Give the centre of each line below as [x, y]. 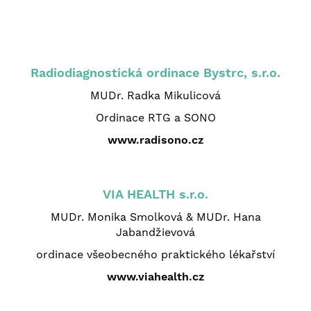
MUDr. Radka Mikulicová [155, 95]
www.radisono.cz [155, 140]
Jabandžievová [155, 232]
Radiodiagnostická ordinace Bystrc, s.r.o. [155, 72]
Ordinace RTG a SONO [155, 117]
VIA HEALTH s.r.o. [155, 194]
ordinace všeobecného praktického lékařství [155, 254]
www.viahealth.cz [155, 276]
